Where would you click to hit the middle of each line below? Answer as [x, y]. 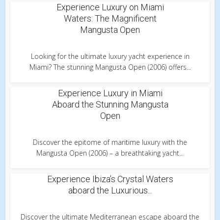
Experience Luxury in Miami [110, 93]
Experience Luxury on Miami [110, 7]
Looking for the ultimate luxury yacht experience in [110, 56]
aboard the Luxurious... [110, 191]
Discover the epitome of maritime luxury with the [110, 142]
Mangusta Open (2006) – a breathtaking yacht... [110, 153]
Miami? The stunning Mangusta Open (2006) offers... [110, 67]
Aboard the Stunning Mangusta [110, 105]
